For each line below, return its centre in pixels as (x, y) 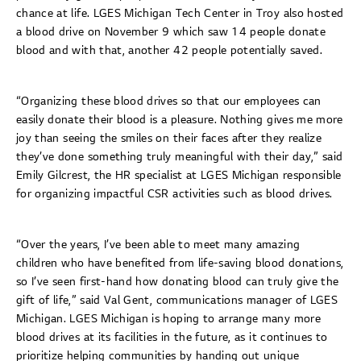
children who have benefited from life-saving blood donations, (180, 263)
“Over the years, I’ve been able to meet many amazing (158, 244)
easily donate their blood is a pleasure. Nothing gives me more (180, 119)
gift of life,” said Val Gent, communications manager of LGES (177, 300)
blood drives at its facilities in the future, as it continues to (172, 337)
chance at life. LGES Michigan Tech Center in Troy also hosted (180, 13)
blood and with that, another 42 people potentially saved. (169, 50)
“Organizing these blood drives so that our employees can (169, 101)
